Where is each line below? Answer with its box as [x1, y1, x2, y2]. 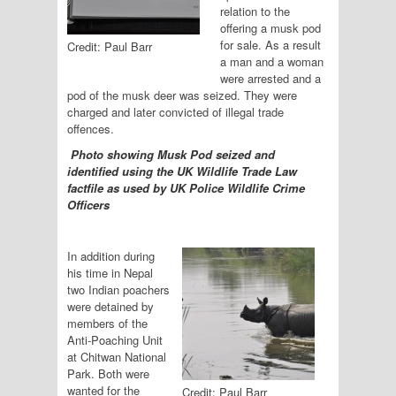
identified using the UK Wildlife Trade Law [67, 163, 297, 179]
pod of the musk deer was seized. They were [67, 87, 297, 103]
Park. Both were [67, 365, 149, 382]
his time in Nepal [67, 264, 153, 281]
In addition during [67, 247, 155, 264]
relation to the [220, 3, 290, 19]
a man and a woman [220, 53, 324, 70]
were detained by [67, 298, 154, 315]
